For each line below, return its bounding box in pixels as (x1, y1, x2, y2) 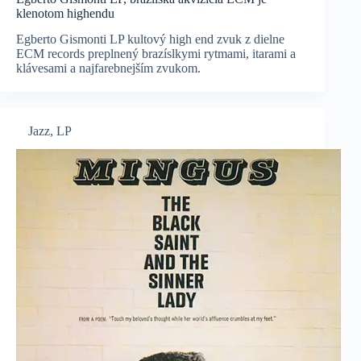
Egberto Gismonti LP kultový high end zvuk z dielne (16, 32, 284, 47)
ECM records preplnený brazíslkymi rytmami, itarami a (16, 47, 296, 61)
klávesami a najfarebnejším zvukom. (16, 61, 201, 76)
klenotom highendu (16, 6, 114, 20)
